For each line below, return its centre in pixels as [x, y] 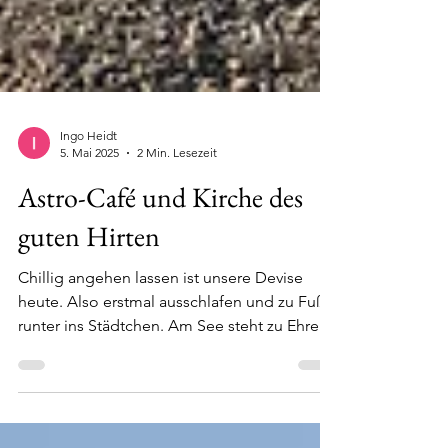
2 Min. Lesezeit [177, 188]
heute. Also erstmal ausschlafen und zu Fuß [171, 337]
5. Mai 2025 [89, 188]
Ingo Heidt [88, 171]
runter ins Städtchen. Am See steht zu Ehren [173, 361]
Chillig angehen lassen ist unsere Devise [160, 313]
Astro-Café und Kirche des [160, 233]
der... [35, 385]
